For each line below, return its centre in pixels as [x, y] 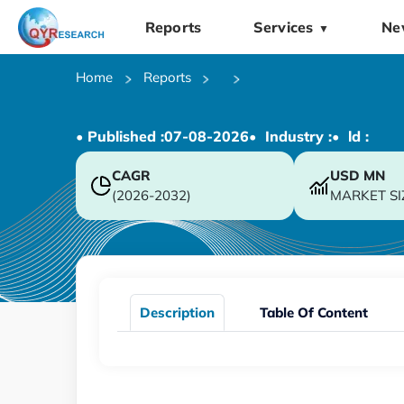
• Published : [120, 136]
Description [177, 312]
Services [284, 27]
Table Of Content [314, 312]
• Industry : [290, 136]
